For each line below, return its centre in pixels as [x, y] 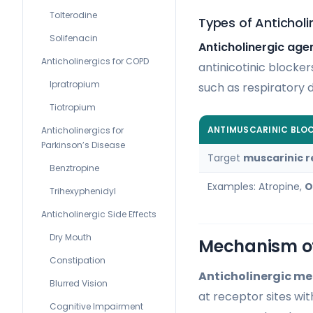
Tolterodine [73, 15]
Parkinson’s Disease [83, 145]
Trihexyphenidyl [83, 191]
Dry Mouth [71, 237]
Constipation [78, 260]
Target [225, 158]
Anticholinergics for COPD [95, 61]
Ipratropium [75, 84]
